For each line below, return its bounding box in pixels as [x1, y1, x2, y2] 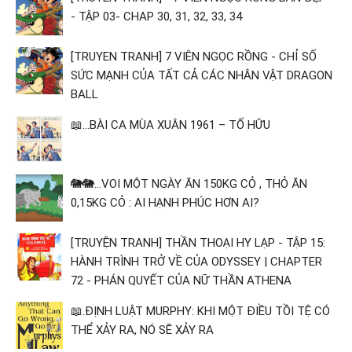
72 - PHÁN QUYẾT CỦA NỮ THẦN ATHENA [71, 273, 291, 288]
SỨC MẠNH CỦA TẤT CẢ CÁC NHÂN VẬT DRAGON [71, 68, 332, 82]
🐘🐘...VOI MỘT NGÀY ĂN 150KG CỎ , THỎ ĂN [71, 176, 307, 191]
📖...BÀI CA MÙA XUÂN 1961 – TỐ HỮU [71, 117, 270, 132]
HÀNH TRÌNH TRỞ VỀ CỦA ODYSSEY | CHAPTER [71, 254, 322, 269]
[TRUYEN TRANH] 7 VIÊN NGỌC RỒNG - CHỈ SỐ [71, 49, 317, 64]
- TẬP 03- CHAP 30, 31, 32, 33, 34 [71, 9, 242, 24]
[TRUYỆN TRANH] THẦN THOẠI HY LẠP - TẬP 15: [71, 235, 325, 250]
